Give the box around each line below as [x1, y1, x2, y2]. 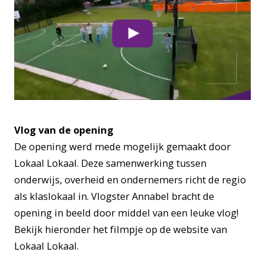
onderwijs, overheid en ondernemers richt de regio [14, 173, 246, 187]
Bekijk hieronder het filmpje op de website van [14, 223, 227, 237]
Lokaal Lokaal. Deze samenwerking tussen [14, 157, 206, 170]
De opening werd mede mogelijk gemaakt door [14, 140, 231, 154]
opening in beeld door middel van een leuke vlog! [14, 206, 238, 220]
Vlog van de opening [14, 124, 116, 137]
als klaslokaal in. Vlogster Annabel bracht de [14, 190, 214, 203]
